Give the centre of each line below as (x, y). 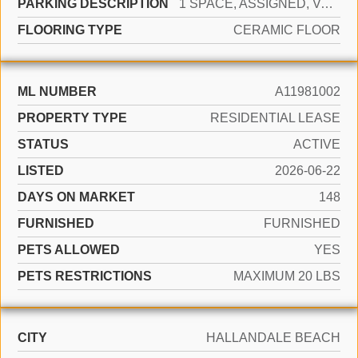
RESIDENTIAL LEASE (275, 118)
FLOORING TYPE (70, 30)
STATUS (43, 145)
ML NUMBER (57, 92)
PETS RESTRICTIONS (85, 276)
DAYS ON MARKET (76, 197)
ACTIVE (317, 145)
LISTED (41, 171)
